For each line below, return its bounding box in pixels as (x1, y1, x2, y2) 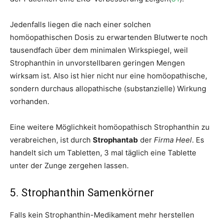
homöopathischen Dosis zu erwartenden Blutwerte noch (10, 33, 208, 42)
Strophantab (93, 135, 138, 145)
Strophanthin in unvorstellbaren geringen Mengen (10, 58, 185, 68)
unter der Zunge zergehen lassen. (10, 161, 129, 170)
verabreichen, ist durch (10, 135, 93, 145)
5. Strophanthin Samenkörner (10, 186, 154, 199)
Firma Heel (154, 135, 192, 145)
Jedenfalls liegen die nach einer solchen (10, 20, 151, 29)
